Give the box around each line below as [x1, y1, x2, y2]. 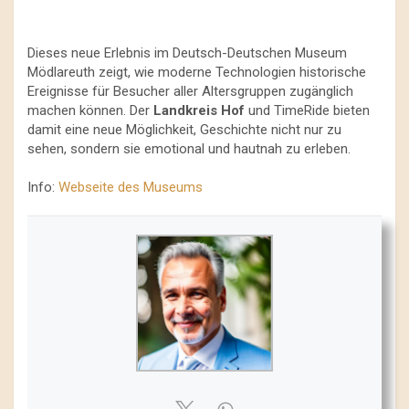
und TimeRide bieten [245, 102, 370, 120]
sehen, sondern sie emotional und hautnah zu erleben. [27, 141, 351, 158]
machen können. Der [27, 102, 153, 120]
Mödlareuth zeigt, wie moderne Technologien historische [27, 64, 366, 81]
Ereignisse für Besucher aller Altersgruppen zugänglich [27, 83, 353, 100]
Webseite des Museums [58, 179, 203, 196]
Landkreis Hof [153, 102, 245, 120]
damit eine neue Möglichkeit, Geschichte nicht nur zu [27, 121, 341, 139]
